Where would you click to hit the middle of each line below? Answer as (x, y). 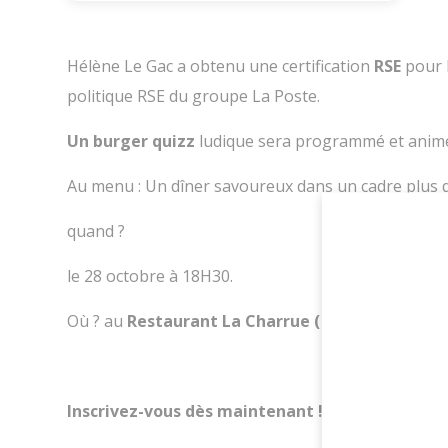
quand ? (96, 230)
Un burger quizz (131, 140)
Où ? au (95, 320)
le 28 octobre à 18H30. (150, 275)
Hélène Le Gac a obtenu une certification (221, 65)
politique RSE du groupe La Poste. (194, 95)
